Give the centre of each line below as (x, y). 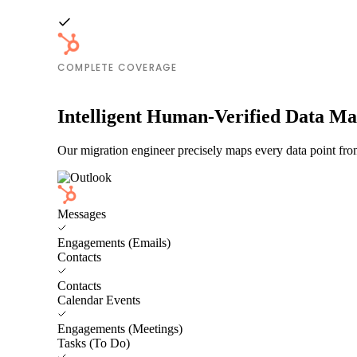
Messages (82, 214)
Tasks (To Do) (94, 343)
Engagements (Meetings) (120, 328)
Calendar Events (99, 300)
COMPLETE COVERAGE (118, 67)
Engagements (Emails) (114, 242)
